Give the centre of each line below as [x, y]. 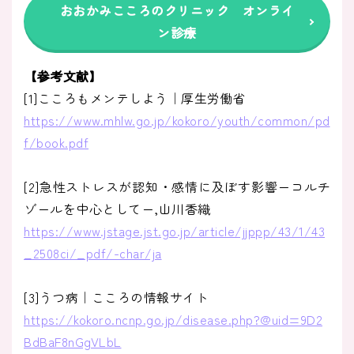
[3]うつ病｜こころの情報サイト [116, 298]
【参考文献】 [63, 76]
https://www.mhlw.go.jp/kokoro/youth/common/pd [177, 121]
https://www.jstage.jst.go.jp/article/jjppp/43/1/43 [174, 231]
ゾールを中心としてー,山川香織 [117, 209]
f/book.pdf [56, 143]
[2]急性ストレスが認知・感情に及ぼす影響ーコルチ [177, 187]
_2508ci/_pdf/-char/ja [93, 253]
